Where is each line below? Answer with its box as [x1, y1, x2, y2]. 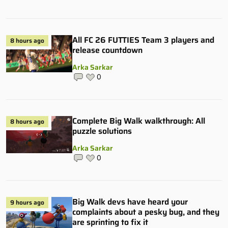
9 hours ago [10, 197, 44, 207]
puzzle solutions [72, 124, 132, 137]
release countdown [72, 43, 142, 56]
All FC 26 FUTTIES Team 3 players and [72, 33, 214, 46]
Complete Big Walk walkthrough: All [72, 114, 205, 127]
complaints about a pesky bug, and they [72, 205, 219, 218]
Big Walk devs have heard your [72, 195, 188, 208]
